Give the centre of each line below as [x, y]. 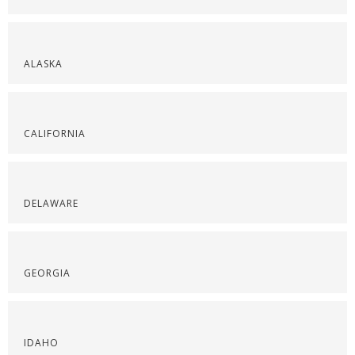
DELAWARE [51, 203]
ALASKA [43, 64]
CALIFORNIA [55, 134]
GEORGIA [47, 273]
